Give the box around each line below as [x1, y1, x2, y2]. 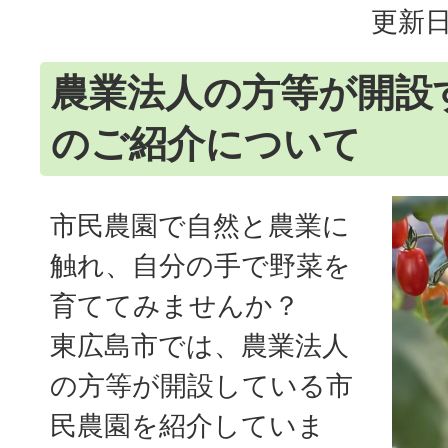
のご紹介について [51, 122, 361, 165]
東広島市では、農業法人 [50, 329, 349, 361]
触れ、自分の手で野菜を [50, 249, 351, 281]
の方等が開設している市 [50, 369, 353, 401]
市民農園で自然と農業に [50, 209, 350, 241]
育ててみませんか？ [50, 289, 300, 321]
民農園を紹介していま [50, 409, 325, 441]
